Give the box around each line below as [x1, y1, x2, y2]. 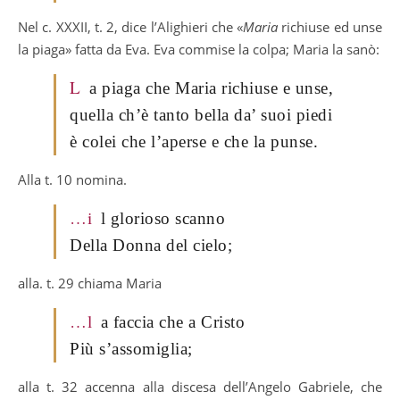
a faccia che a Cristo [100, 312, 245, 331]
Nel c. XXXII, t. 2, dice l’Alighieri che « [18, 17, 244, 36]
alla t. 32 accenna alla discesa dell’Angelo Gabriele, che [18, 377, 382, 396]
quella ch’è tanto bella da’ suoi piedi [70, 104, 332, 124]
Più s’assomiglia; [70, 338, 193, 358]
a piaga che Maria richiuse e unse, [89, 78, 333, 97]
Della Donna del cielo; [70, 235, 232, 254]
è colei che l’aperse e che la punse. [70, 131, 318, 151]
